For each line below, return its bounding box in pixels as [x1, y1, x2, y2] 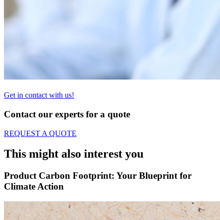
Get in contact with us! [4, 91, 74, 100]
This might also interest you [4, 147, 143, 161]
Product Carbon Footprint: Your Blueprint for [4, 170, 192, 181]
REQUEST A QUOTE [4, 129, 77, 137]
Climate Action [4, 181, 64, 192]
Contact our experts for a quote [4, 109, 130, 119]
